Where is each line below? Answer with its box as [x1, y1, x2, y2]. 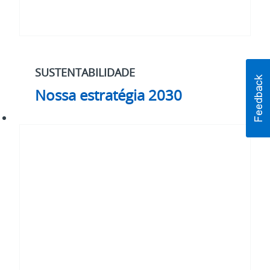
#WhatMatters [13, 110, 79, 124]
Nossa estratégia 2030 [35, 84, 183, 105]
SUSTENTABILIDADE [35, 64, 136, 80]
